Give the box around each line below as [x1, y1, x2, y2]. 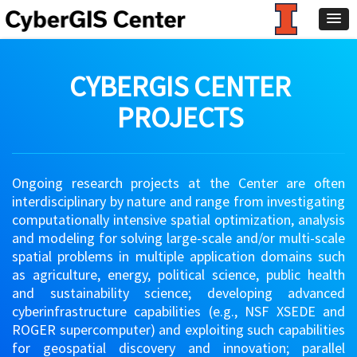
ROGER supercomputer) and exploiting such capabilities [12, 320, 345, 339]
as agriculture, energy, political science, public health [12, 265, 345, 284]
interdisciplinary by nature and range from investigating [12, 192, 345, 210]
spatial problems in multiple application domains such [12, 247, 345, 265]
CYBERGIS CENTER [69, 69, 291, 104]
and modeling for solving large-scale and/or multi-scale [12, 229, 345, 247]
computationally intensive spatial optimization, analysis [12, 210, 345, 229]
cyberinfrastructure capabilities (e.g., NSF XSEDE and [12, 302, 345, 320]
